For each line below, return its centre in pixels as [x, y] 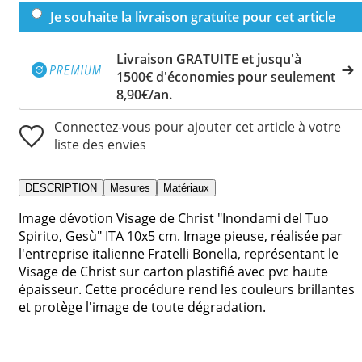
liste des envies [100, 144]
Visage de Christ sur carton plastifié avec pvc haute [173, 271]
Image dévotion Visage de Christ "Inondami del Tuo [174, 218]
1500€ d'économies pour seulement [226, 76]
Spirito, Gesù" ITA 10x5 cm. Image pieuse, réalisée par [181, 236]
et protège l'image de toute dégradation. [142, 307]
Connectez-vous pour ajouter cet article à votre [198, 126]
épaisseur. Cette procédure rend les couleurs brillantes [187, 289]
